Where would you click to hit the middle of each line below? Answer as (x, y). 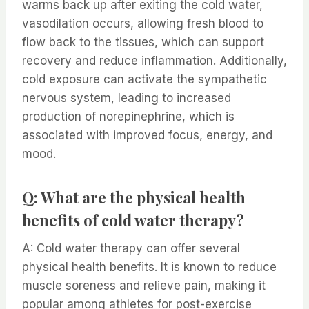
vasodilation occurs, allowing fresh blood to (143, 24)
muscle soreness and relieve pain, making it (144, 286)
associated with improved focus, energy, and (147, 136)
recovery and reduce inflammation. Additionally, (154, 61)
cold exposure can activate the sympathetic (144, 80)
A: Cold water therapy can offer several (131, 249)
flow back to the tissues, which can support (143, 42)
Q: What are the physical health (134, 198)
